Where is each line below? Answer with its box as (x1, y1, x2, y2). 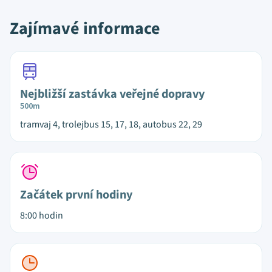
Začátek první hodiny (20, 186, 132, 203)
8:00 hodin (20, 209, 63, 222)
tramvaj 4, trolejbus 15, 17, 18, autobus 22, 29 (20, 118, 202, 131)
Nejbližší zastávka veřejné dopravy (20, 86, 205, 103)
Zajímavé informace (10, 16, 160, 41)
